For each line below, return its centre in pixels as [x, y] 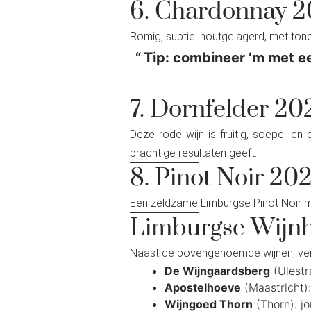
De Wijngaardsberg [217, 270]
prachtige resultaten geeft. [193, 153]
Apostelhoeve [203, 287]
